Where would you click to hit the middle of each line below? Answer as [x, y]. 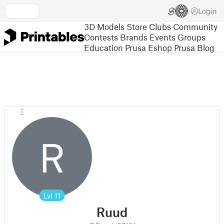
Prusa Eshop [148, 47]
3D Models [104, 26]
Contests [101, 37]
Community [195, 26]
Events [162, 37]
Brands [134, 37]
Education [103, 47]
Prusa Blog [194, 47]
